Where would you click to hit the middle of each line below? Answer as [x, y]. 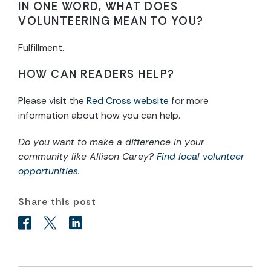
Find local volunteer [201, 157]
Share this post [57, 202]
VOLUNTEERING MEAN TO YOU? [111, 21]
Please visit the [52, 101]
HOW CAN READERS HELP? [96, 75]
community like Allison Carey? [87, 157]
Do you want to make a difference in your [111, 142]
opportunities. [49, 171]
